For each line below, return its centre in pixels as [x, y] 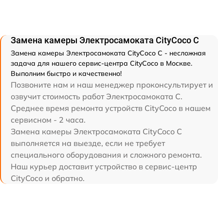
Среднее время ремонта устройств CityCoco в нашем [111, 108]
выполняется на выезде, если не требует [88, 143]
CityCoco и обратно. [48, 178]
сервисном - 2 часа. [48, 120]
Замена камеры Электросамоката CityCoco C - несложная [108, 53]
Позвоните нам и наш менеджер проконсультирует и [112, 85]
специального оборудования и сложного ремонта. [106, 155]
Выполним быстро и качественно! [66, 73]
